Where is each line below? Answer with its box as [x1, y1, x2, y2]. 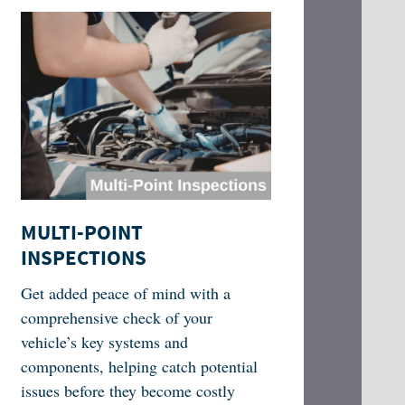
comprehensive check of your [20, 306, 212, 329]
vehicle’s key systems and [20, 331, 188, 353]
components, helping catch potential [20, 355, 258, 378]
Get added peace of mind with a [20, 282, 231, 305]
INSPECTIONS [20, 244, 146, 272]
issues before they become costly [20, 380, 235, 402]
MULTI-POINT [20, 219, 143, 247]
